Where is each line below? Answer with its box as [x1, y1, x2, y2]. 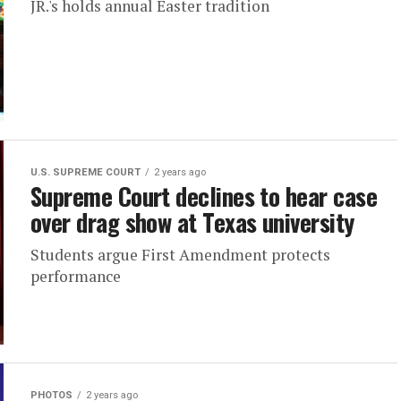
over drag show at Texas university [30, 204, 354, 240]
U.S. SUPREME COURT [30, 166, 141, 178]
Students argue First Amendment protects [30, 244, 330, 265]
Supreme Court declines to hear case [30, 178, 377, 214]
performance [30, 266, 121, 286]
